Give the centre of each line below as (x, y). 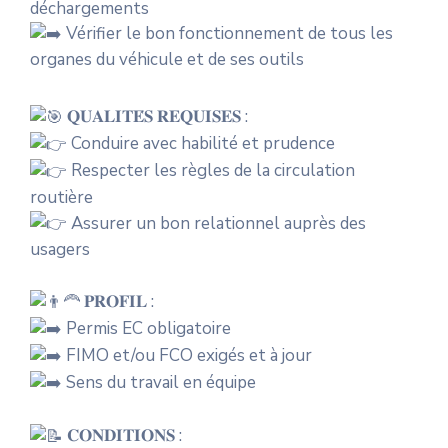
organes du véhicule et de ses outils (167, 59)
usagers (60, 250)
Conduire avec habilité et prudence (201, 143)
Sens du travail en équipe (159, 382)
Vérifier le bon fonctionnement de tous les (227, 33)
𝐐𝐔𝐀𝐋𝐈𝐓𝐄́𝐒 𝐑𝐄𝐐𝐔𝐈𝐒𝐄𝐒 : (155, 116)
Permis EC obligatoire (146, 329)
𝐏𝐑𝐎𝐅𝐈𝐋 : (117, 302)
